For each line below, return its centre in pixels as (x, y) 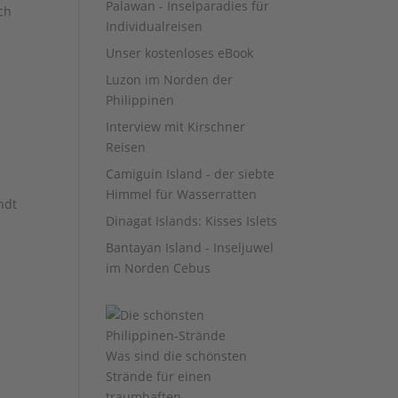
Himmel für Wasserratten (182, 194)
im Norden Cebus (159, 268)
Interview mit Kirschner (176, 127)
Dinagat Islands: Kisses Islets (192, 221)
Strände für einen (159, 376)
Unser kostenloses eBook (180, 53)
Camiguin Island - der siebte (191, 174)
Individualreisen (155, 26)
